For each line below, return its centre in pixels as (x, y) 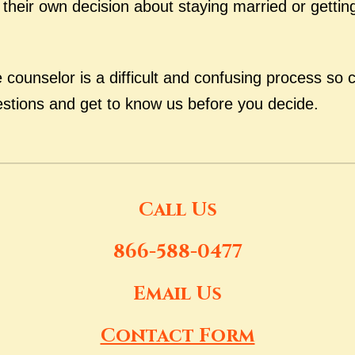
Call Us (177, 210)
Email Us (177, 294)
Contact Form (177, 336)
